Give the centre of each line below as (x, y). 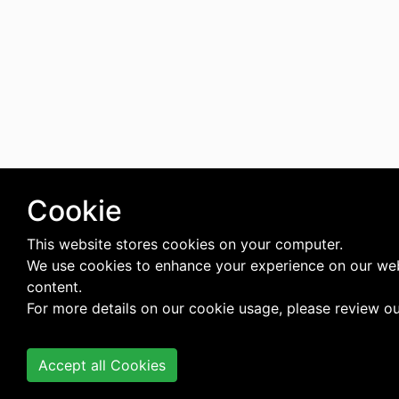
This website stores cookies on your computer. (185, 244)
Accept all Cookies (102, 365)
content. (54, 287)
